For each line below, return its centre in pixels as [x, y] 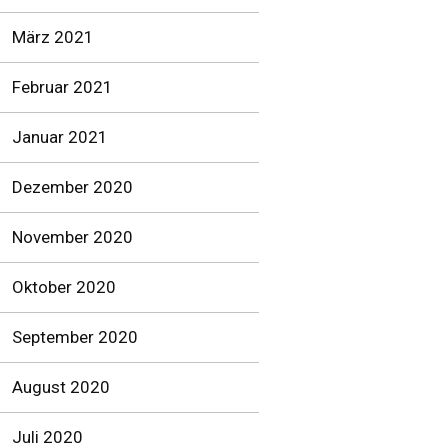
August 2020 [61, 387]
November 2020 [72, 237]
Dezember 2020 [72, 187]
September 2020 [75, 337]
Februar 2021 [62, 87]
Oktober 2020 [64, 287]
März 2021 [53, 37]
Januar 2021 [60, 137]
